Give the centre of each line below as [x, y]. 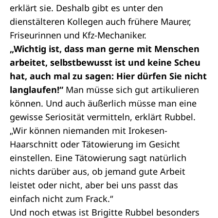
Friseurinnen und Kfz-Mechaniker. [78, 35]
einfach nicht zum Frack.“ [61, 199]
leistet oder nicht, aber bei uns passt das [94, 185]
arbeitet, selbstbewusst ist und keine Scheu [105, 62]
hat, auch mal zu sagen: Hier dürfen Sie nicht [108, 76]
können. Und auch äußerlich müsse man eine [103, 103]
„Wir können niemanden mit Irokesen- [89, 130]
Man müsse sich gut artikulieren [131, 90]
